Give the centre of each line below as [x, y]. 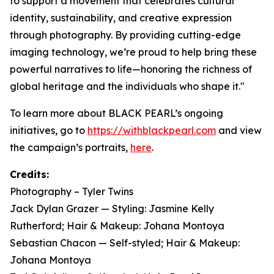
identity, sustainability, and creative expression [121, 17]
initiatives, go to [49, 130]
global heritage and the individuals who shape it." [127, 86]
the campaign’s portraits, [70, 147]
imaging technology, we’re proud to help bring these [133, 52]
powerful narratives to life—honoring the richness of [131, 69]
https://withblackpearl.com [152, 130]
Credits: [29, 174]
